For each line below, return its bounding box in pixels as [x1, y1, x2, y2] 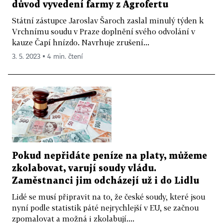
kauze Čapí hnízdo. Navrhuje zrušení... [12, 37, 149, 47]
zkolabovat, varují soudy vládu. [12, 164, 156, 173]
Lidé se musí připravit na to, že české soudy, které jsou [12, 192, 205, 202]
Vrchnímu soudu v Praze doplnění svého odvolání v [12, 26, 195, 36]
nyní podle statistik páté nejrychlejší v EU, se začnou [12, 203, 199, 213]
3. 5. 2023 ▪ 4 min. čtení [12, 53, 83, 60]
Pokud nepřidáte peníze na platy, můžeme [12, 152, 207, 161]
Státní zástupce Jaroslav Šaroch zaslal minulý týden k [12, 15, 204, 25]
